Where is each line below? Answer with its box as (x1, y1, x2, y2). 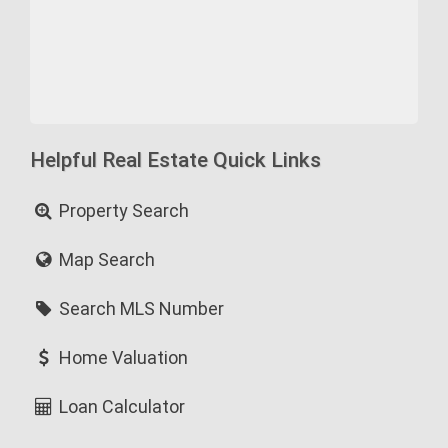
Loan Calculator (55, 396, 186, 417)
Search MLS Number (55, 298, 225, 319)
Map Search (55, 249, 156, 270)
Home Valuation (55, 347, 189, 368)
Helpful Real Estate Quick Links (30, 148, 321, 172)
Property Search (55, 200, 190, 221)
